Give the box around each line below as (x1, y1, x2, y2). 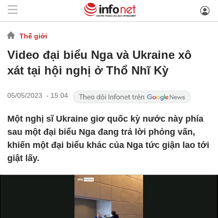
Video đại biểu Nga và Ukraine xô (7, 48, 192, 61)
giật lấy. (7, 153, 39, 163)
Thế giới (19, 32, 47, 40)
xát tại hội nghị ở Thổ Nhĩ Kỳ (7, 64, 168, 77)
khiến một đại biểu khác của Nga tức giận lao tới (7, 140, 209, 150)
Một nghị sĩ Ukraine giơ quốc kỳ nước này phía (7, 114, 203, 124)
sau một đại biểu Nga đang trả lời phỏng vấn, (7, 127, 195, 137)
